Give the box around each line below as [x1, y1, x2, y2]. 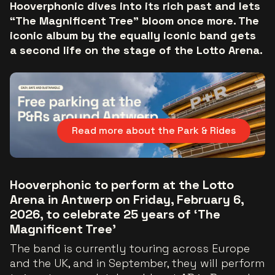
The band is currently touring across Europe [10, 241, 250, 255]
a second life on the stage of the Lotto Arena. [10, 43, 263, 57]
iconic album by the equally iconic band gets [10, 28, 256, 42]
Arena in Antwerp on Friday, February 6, [10, 191, 244, 207]
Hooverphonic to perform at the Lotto [10, 176, 234, 193]
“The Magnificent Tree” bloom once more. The [10, 14, 259, 28]
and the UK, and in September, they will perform [10, 255, 265, 270]
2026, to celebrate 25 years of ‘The [10, 206, 220, 222]
